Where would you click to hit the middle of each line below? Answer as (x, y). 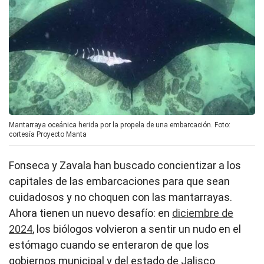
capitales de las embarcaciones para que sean (119, 181)
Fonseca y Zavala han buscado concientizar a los (125, 165)
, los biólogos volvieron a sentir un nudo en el (137, 229)
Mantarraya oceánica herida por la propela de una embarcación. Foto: (120, 125)
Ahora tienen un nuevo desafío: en (90, 213)
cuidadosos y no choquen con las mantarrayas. (121, 197)
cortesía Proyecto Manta (48, 134)
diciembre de (203, 213)
